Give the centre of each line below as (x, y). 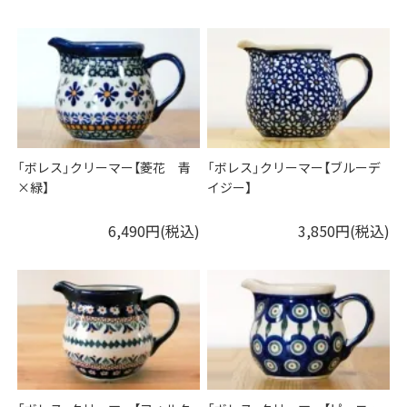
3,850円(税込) (343, 231)
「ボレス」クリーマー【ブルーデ (294, 168)
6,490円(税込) (154, 231)
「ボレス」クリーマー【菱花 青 (104, 168)
